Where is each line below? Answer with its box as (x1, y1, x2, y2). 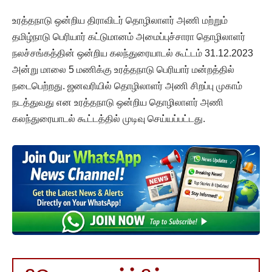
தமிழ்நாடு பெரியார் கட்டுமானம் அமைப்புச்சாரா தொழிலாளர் (12, 31, 245, 42)
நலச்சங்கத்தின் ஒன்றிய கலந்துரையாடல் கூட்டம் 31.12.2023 (12, 47, 253, 58)
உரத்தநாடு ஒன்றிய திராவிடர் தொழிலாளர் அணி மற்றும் (12, 15, 228, 25)
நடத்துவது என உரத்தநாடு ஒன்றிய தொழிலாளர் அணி (12, 97, 223, 107)
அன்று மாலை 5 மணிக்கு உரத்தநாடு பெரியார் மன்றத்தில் (12, 64, 234, 75)
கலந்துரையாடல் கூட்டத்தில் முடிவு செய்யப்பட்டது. (12, 113, 205, 124)
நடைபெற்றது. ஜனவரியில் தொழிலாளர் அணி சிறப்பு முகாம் (12, 80, 242, 91)
